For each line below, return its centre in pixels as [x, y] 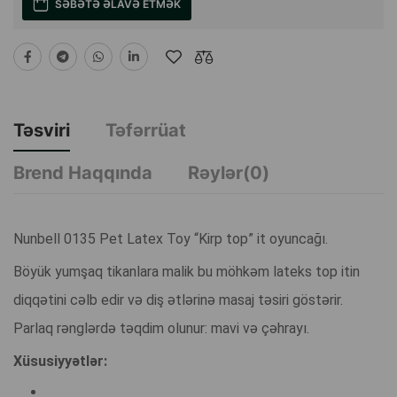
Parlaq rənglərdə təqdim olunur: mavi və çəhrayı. [161, 329]
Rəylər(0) [229, 173]
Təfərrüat [146, 131]
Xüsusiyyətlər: [60, 362]
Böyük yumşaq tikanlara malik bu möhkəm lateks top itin [187, 272]
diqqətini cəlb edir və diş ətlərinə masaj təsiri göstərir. [178, 300]
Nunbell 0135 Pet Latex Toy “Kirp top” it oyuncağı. [171, 239]
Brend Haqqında [83, 173]
